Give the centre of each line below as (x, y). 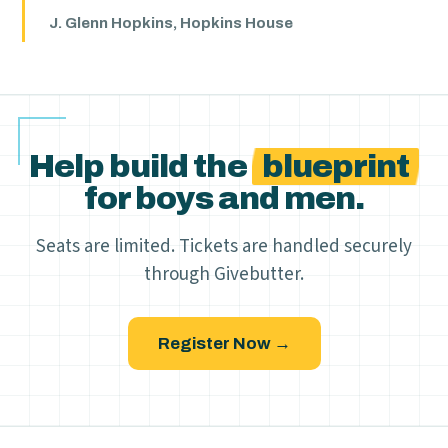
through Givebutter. (224, 274)
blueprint (335, 166)
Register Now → (224, 343)
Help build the (140, 166)
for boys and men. (224, 198)
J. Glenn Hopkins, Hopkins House (171, 23)
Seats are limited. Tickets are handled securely (224, 246)
